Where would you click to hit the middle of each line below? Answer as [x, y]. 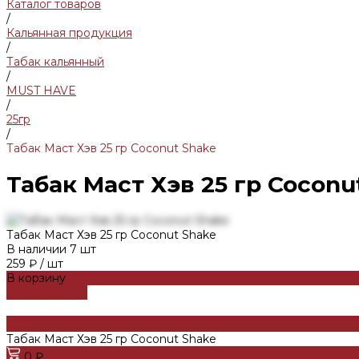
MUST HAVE [41, 91]
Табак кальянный [55, 62]
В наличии [36, 249]
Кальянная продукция [69, 33]
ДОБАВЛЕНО [47, 292]
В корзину [36, 278]
